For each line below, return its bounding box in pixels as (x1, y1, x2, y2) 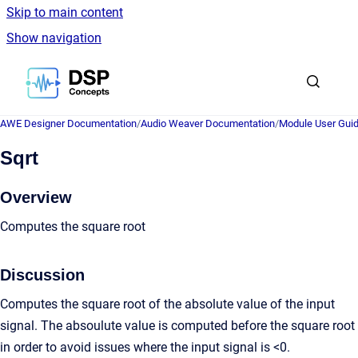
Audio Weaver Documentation (141, 117, 275, 129)
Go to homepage (109, 65, 203, 80)
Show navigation (6, 30, 101, 46)
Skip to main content (6, 5, 123, 20)
